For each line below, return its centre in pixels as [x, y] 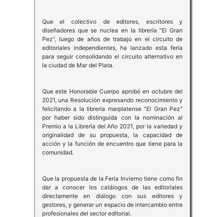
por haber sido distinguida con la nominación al [112, 118]
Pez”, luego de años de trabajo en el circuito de [112, 39]
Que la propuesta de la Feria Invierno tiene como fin [112, 179]
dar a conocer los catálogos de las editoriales [112, 187]
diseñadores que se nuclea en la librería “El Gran [112, 31]
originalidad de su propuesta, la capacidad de [112, 135]
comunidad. [58, 153]
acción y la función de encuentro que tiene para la [112, 144]
